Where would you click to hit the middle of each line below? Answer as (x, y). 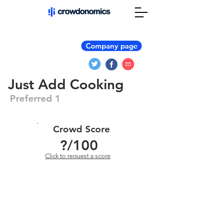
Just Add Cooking (66, 84)
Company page (111, 46)
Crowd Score (82, 129)
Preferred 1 (35, 98)
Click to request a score (78, 156)
